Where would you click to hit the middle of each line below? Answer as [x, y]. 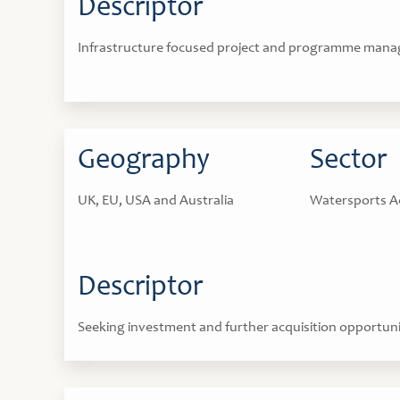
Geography [144, 162]
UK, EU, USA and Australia [156, 201]
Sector [348, 162]
